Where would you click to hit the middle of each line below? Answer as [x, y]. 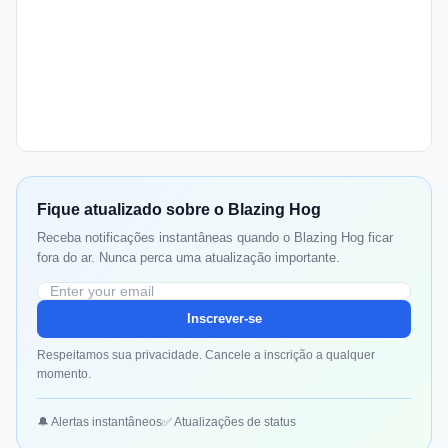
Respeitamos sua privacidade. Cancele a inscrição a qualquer [206, 355]
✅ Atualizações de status [229, 422]
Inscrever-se [224, 319]
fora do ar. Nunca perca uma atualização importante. [188, 258]
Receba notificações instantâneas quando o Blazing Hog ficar [215, 238]
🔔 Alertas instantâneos [99, 422]
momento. [64, 374]
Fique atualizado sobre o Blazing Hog [179, 210]
